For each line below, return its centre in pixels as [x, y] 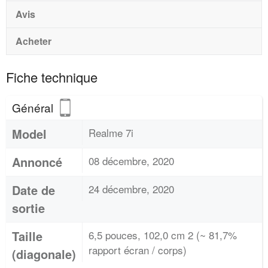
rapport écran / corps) [138, 250]
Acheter [33, 41]
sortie [28, 208]
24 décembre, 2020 [131, 189]
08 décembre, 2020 [131, 161]
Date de [33, 190]
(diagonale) [44, 254]
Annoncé [37, 162]
